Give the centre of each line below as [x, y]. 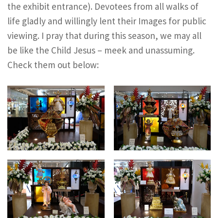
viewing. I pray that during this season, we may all [104, 35]
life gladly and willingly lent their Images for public [107, 21]
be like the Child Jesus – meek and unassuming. [101, 50]
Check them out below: [53, 64]
